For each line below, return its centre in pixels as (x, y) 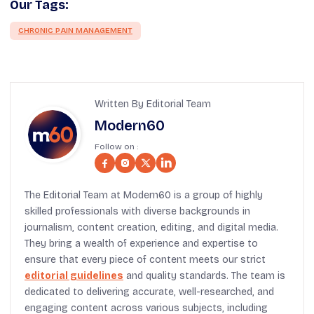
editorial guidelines (74, 275)
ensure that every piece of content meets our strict (145, 259)
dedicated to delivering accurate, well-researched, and (149, 292)
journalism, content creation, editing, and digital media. (151, 227)
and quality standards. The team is (204, 275)
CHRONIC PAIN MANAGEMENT (75, 30)
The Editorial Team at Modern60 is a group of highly (144, 195)
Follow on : (116, 146)
